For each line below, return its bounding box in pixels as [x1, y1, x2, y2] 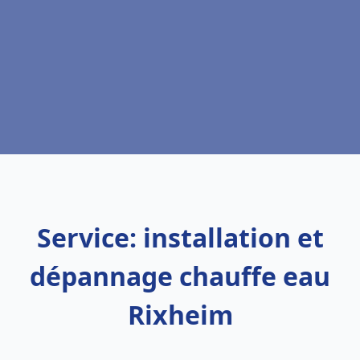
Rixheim [127, 297, 233, 332]
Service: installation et [36, 220, 324, 255]
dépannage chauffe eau [30, 259, 330, 293]
